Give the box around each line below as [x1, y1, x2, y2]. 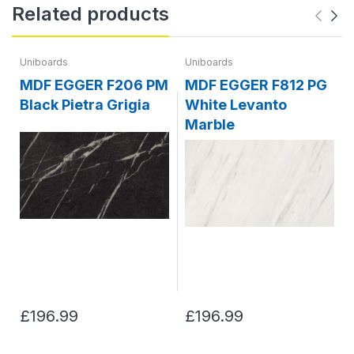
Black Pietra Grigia [20, 96, 150, 113]
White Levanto [185, 96, 287, 113]
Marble [185, 115, 235, 133]
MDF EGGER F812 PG [185, 76, 327, 93]
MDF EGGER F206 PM [20, 76, 168, 93]
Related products [12, 2, 169, 25]
